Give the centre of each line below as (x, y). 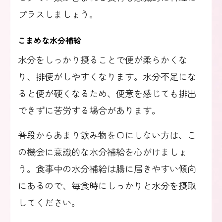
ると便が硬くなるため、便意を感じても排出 (107, 93)
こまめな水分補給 (50, 40)
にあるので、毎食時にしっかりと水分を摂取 (107, 186)
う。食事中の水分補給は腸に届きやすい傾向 (107, 169)
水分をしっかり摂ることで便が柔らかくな (103, 60)
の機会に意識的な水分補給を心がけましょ (103, 152)
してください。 (49, 202)
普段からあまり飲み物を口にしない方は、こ (107, 135)
